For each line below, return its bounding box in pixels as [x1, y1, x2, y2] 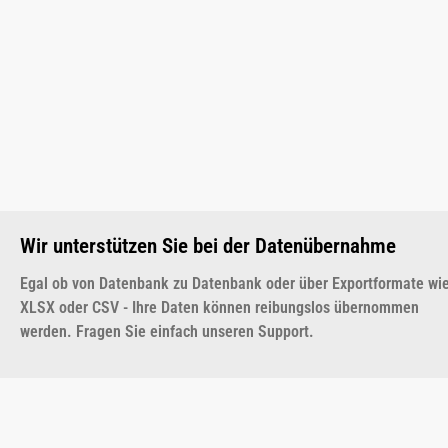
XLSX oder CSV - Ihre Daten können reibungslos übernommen [20, 297, 419, 317]
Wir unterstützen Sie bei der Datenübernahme [20, 233, 396, 258]
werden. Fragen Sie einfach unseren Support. [20, 321, 314, 341]
